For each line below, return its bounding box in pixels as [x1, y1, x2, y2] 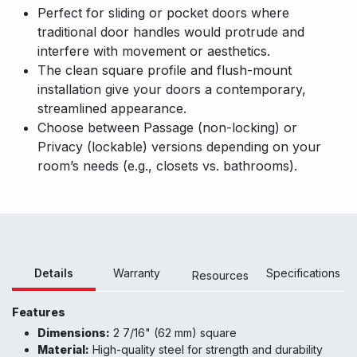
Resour [191, 269, 229, 283]
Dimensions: [37, 326, 110, 340]
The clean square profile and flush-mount [37, 62, 292, 79]
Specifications [266, 266, 341, 280]
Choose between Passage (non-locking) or [37, 120, 297, 136]
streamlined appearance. [37, 100, 186, 117]
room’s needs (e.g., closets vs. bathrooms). [37, 158, 297, 175]
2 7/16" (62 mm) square [110, 326, 237, 340]
